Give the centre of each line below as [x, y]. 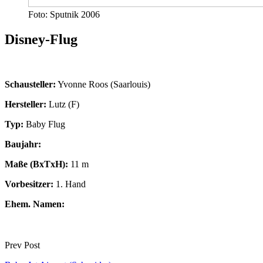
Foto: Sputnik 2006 [64, 14]
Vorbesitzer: [29, 184]
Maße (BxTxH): [36, 164]
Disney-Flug [41, 39]
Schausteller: [30, 84]
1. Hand [70, 184]
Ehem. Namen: [35, 204]
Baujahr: [23, 144]
